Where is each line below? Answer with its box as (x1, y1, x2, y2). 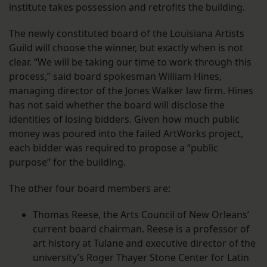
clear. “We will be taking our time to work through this (9, 55, 252, 69)
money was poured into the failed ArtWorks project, (9, 127, 243, 141)
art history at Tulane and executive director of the (33, 237, 256, 250)
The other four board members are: (9, 182, 170, 195)
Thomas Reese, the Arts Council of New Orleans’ (33, 208, 249, 222)
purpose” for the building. (9, 156, 126, 169)
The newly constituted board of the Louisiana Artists (9, 27, 244, 41)
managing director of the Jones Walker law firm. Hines (9, 84, 253, 98)
